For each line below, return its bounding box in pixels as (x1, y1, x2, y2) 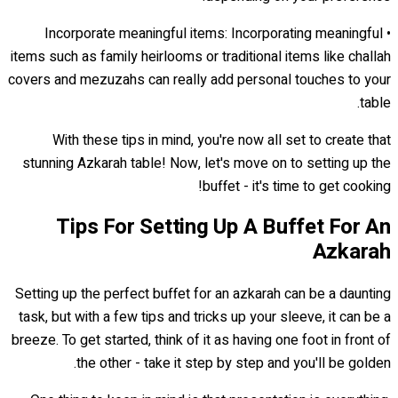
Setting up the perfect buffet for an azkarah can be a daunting (15, 283, 391, 306)
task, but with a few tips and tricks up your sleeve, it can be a (19, 306, 391, 329)
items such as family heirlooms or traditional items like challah (11, 45, 391, 68)
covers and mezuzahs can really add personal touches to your (8, 68, 391, 91)
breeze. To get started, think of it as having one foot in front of (12, 330, 391, 352)
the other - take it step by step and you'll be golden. (76, 353, 391, 375)
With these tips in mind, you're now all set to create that (52, 129, 391, 151)
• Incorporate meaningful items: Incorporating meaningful (44, 22, 383, 44)
